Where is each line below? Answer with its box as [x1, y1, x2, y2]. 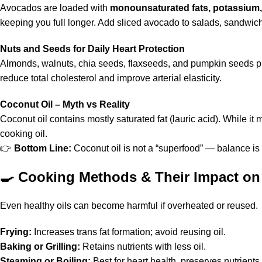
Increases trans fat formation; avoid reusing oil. [32, 227, 226, 237]
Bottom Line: [14, 143, 71, 153]
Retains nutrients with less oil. [80, 242, 206, 251]
